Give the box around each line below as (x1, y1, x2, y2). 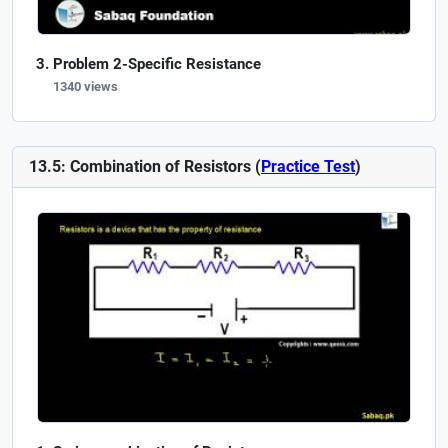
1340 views (53, 79, 118, 94)
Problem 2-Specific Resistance (53, 55, 261, 73)
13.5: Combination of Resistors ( (29, 157, 261, 176)
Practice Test (261, 157, 355, 176)
